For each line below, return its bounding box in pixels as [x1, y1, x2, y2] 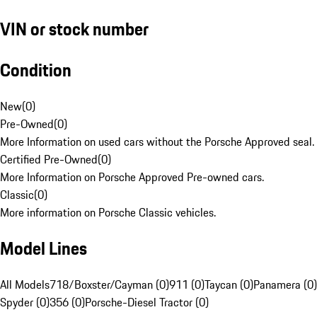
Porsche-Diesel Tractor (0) [85, 294, 209, 311]
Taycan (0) [204, 276, 253, 294]
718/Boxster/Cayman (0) [50, 276, 169, 294]
